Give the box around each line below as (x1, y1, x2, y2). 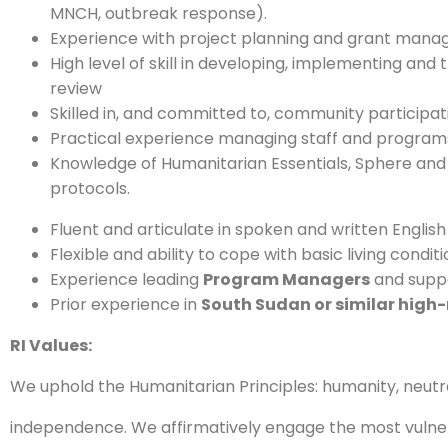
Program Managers (203, 268, 370, 291)
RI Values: (10, 334, 92, 357)
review (50, 77, 102, 100)
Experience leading (50, 268, 203, 291)
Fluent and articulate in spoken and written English (50, 218, 446, 241)
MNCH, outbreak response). (50, 2, 267, 25)
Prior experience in (50, 293, 201, 316)
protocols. (50, 177, 130, 200)
